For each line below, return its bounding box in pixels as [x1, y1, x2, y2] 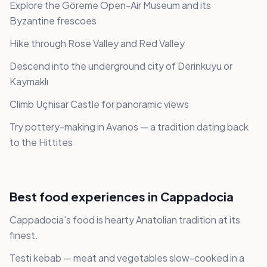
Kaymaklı [10, 75, 48, 88]
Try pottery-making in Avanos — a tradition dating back [10, 120, 249, 133]
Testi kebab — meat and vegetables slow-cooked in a [10, 252, 244, 265]
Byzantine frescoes [10, 14, 97, 27]
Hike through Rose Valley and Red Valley [10, 37, 185, 50]
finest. [10, 229, 38, 242]
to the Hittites [10, 136, 73, 149]
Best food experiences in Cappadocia [10, 189, 234, 204]
